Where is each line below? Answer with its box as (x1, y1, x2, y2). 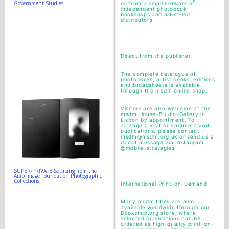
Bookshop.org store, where (121, 210, 196, 216)
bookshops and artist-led (121, 11, 190, 17)
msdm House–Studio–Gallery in (121, 111, 205, 117)
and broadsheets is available (121, 82, 200, 88)
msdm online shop (153, 87, 205, 94)
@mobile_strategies (121, 145, 175, 151)
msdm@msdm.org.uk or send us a (121, 133, 214, 140)
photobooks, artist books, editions (121, 76, 215, 82)
